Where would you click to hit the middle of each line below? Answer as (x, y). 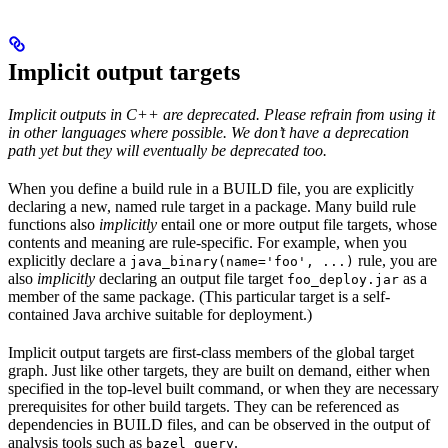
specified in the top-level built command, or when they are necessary (223, 389)
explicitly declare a (69, 261)
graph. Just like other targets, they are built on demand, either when (219, 371)
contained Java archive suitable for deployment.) (160, 315)
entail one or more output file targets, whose (297, 225)
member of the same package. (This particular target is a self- (199, 297)
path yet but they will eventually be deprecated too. (167, 151)
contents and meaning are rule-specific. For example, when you (207, 243)
